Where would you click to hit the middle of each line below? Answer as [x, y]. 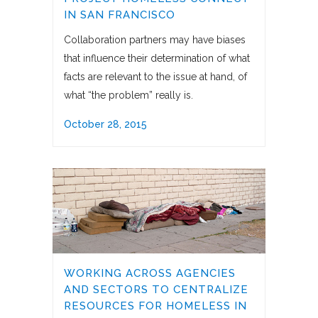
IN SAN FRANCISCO [120, 15]
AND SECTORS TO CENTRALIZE [156, 290]
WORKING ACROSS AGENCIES [150, 274]
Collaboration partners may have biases [155, 40]
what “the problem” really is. [128, 95]
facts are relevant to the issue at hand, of [155, 77]
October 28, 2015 [105, 125]
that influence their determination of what [157, 59]
